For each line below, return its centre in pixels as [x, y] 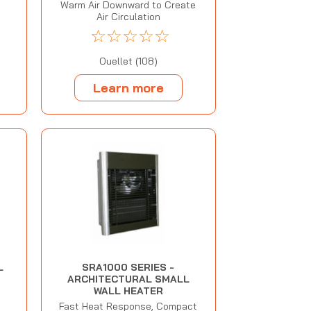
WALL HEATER [128, 291]
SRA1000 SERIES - [128, 268]
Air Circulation [128, 17]
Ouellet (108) [128, 61]
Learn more [128, 87]
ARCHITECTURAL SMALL [128, 279]
